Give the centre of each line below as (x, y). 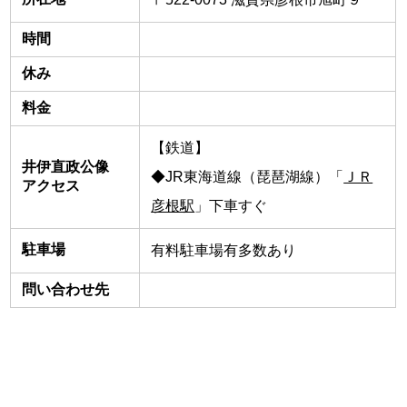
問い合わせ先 (66, 289)
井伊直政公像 (73, 166)
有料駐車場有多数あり (224, 250)
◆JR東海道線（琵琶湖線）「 (248, 176)
